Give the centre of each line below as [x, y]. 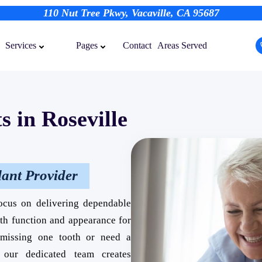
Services [20, 45]
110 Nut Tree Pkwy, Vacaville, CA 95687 [131, 13]
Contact [137, 45]
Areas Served [182, 45]
